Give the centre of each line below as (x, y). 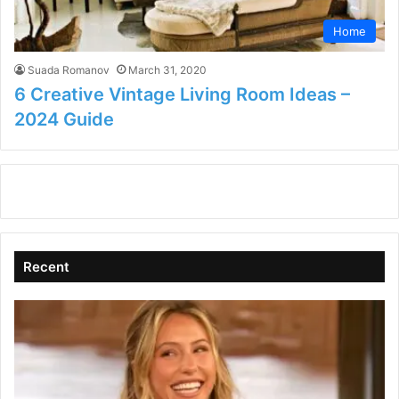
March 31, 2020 (167, 70)
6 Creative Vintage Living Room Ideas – (182, 95)
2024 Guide (64, 120)
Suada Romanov (69, 70)
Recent (46, 267)
